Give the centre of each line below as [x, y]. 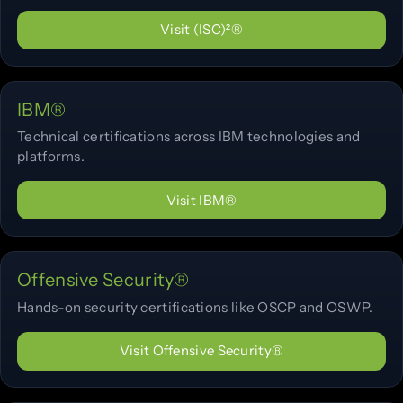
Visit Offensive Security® [201, 351]
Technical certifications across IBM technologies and [189, 137]
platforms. [51, 157]
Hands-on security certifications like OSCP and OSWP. [195, 307]
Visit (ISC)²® [201, 30]
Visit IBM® [201, 200]
